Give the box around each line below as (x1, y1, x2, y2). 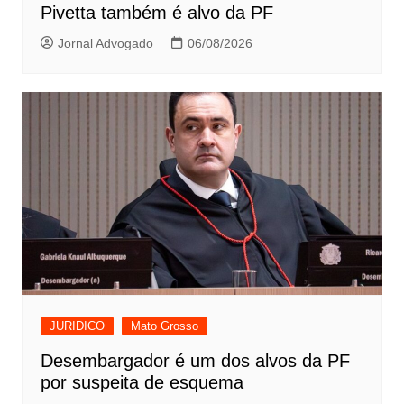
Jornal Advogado (57, 36, 153, 51)
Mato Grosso (130, 319, 198, 334)
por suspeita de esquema (40, 372, 243, 393)
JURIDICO (49, 319, 105, 334)
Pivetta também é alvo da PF (40, 3, 273, 23)
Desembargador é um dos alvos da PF (40, 351, 350, 372)
